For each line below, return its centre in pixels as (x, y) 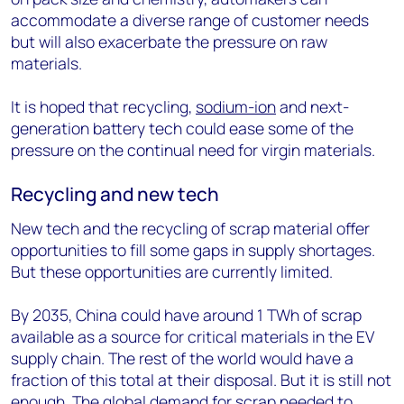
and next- (312, 106)
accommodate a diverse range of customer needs (190, 20)
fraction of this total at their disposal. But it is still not (201, 380)
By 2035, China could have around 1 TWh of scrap (186, 315)
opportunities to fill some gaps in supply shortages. (193, 250)
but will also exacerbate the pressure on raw (169, 41)
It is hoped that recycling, (103, 106)
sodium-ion (236, 106)
